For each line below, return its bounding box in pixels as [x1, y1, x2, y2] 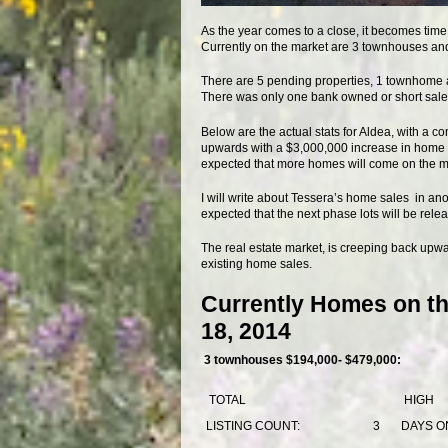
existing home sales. [200, 257, 312, 272]
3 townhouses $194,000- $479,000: [203, 353, 401, 368]
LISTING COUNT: [205, 418, 300, 433]
